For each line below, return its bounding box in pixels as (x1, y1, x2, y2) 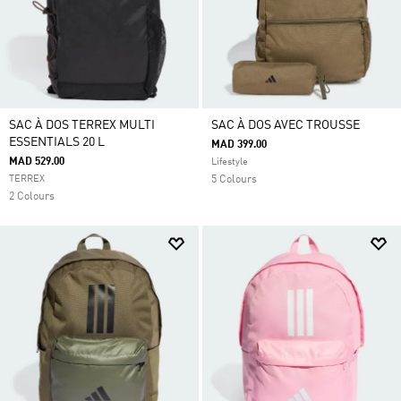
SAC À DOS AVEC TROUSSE (211, 119, 360, 132)
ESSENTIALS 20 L (9, 136, 105, 149)
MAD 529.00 (9, 157, 64, 167)
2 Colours (9, 192, 55, 202)
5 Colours (211, 175, 257, 185)
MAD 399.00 (211, 140, 267, 150)
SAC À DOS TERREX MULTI (9, 119, 155, 132)
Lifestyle (211, 158, 248, 167)
